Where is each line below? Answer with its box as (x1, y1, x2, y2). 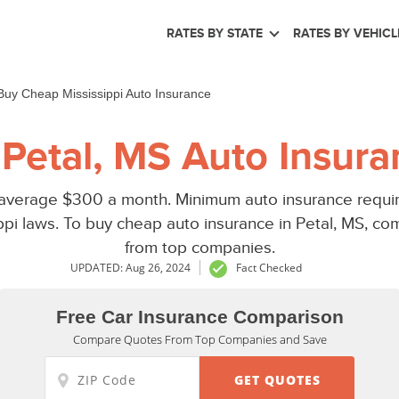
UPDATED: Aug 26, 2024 (70, 259, 191, 275)
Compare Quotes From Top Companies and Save (72, 330, 327, 347)
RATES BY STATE (166, 26, 263, 40)
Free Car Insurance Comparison (55, 305, 344, 327)
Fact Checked (236, 259, 302, 275)
